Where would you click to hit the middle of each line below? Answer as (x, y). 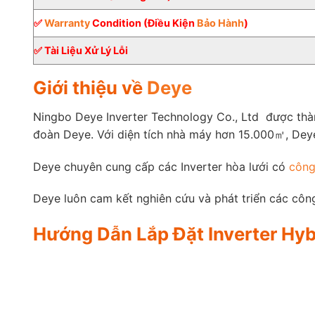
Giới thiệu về (90, 88)
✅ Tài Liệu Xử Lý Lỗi (81, 51)
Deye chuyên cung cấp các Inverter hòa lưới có (161, 166)
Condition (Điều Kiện (143, 23)
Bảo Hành (220, 23)
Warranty (67, 23)
